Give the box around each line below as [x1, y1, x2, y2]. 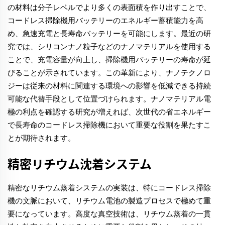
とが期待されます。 [8, 133, 75, 143]
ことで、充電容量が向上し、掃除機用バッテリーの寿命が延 [8, 55, 211, 65]
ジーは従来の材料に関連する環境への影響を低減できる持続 [8, 81, 211, 91]
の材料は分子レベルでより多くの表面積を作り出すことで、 [8, 3, 211, 13]
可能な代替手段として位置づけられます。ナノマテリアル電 [8, 94, 211, 104]
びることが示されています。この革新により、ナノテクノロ [8, 68, 211, 78]
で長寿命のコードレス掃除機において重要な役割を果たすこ [8, 120, 211, 130]
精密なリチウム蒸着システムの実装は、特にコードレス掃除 [8, 183, 211, 193]
